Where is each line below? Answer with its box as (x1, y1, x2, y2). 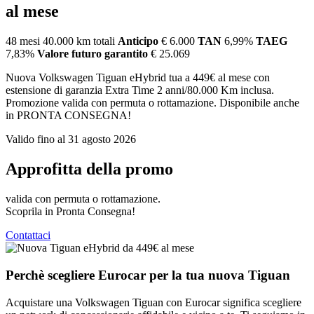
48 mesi (6, 35, 40, 48)
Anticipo (118, 35, 158, 48)
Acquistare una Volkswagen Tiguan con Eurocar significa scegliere (6, 296, 301, 308)
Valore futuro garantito (37, 48, 148, 60)
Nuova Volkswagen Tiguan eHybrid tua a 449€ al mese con (6, 71, 270, 84)
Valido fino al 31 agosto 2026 (6, 133, 136, 146)
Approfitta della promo (6, 160, 173, 179)
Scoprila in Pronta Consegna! (6, 205, 135, 218)
